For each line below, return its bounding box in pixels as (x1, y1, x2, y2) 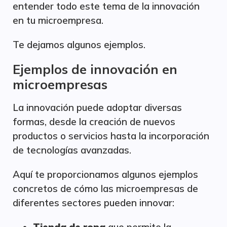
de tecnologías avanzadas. (13, 144, 131, 156)
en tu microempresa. (13, 14, 103, 26)
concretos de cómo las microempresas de (13, 182, 198, 195)
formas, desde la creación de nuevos (13, 116, 175, 128)
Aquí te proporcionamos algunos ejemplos (13, 168, 198, 180)
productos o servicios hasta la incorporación (13, 130, 209, 142)
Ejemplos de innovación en (13, 61, 177, 77)
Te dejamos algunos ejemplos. (13, 39, 145, 51)
